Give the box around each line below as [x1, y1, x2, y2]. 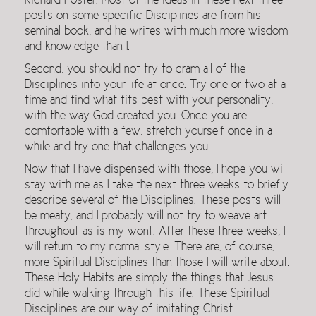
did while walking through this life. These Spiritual [25, 288, 269, 300]
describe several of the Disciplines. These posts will [25, 195, 281, 207]
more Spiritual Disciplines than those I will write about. [25, 257, 290, 269]
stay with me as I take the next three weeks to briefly [25, 180, 288, 191]
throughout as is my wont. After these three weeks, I [25, 226, 285, 238]
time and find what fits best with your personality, [25, 95, 273, 107]
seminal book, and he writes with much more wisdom [25, 26, 288, 37]
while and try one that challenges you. [25, 142, 210, 153]
